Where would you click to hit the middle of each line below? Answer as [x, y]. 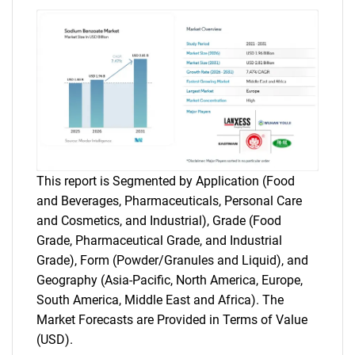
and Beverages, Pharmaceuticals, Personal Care [169, 201]
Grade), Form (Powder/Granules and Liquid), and [172, 261]
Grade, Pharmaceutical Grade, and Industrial [159, 241]
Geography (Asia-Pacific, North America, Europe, [170, 281]
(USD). [55, 340]
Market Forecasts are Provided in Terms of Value [172, 320]
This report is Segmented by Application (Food [166, 181]
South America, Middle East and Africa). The [160, 300]
